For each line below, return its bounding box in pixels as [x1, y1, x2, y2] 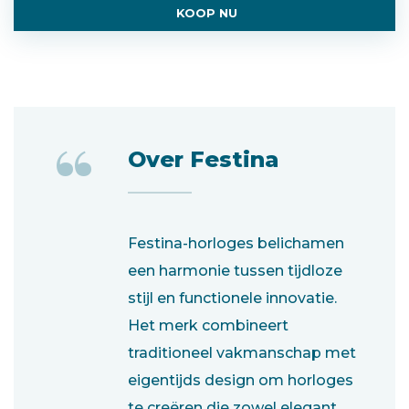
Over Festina [128, 145, 278, 173]
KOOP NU [176, 5, 237, 20]
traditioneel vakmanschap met [128, 343, 356, 362]
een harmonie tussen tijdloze [128, 261, 342, 279]
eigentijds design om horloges [128, 371, 353, 389]
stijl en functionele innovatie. [128, 288, 337, 307]
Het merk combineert [128, 316, 288, 334]
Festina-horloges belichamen [128, 234, 344, 252]
